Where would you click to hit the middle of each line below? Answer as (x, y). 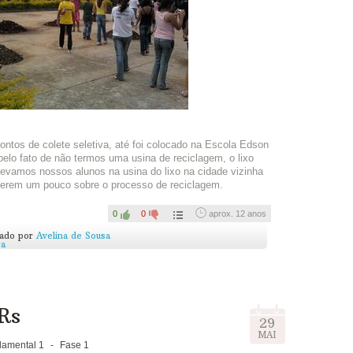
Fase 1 (74, 345)
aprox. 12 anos (238, 214)
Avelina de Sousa (74, 235)
